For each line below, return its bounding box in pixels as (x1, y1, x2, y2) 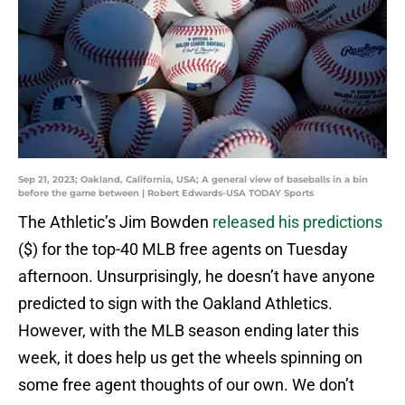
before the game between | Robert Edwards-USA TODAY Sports (18, 187, 314, 200)
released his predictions (212, 212, 382, 232)
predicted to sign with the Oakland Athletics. (18, 294, 333, 314)
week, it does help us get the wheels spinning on (18, 348, 363, 368)
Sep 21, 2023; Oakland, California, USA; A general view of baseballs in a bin (18, 174, 368, 186)
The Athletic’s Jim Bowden (18, 212, 212, 232)
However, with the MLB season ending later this (18, 321, 359, 341)
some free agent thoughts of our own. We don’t (18, 375, 354, 395)
